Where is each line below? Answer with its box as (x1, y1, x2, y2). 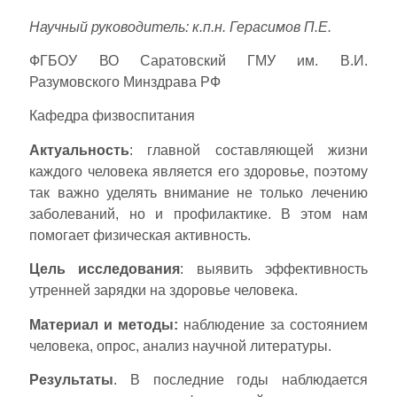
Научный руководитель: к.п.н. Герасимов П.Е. (29, 19, 332, 35)
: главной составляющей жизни (129, 142, 368, 158)
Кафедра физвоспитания (29, 108, 196, 124)
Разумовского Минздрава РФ (29, 74, 222, 90)
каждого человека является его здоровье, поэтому (29, 163, 368, 179)
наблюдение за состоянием (178, 316, 368, 332)
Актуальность (29, 142, 130, 158)
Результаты (29, 371, 114, 387)
